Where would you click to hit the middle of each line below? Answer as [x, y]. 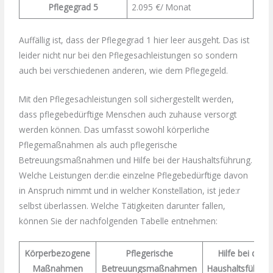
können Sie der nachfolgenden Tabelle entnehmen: [119, 221]
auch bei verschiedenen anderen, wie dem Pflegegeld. [124, 70]
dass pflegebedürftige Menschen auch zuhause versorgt [128, 114]
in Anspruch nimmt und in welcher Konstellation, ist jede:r [130, 190]
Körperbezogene [58, 253]
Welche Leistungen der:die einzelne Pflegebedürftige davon [134, 175]
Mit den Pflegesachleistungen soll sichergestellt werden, [127, 99]
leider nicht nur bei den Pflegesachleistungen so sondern [129, 55]
